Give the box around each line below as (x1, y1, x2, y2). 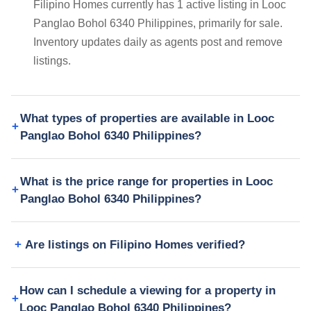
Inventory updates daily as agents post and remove (33, 35, 283, 48)
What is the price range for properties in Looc (19, 174, 273, 188)
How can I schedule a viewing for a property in (19, 283, 276, 297)
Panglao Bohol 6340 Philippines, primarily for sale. (33, 17, 283, 29)
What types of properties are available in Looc (19, 111, 274, 125)
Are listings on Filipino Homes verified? (25, 237, 245, 251)
